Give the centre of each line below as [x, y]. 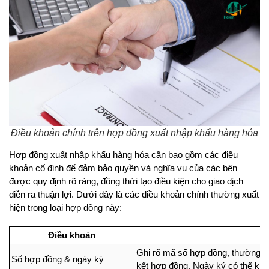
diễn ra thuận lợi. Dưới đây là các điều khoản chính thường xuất [134, 194]
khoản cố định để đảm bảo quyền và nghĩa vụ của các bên [123, 168]
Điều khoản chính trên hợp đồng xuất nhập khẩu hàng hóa [134, 133]
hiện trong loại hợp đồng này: [65, 207]
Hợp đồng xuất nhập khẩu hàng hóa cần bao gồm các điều [123, 155]
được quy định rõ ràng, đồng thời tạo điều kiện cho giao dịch [126, 181]
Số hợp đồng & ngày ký [58, 259]
